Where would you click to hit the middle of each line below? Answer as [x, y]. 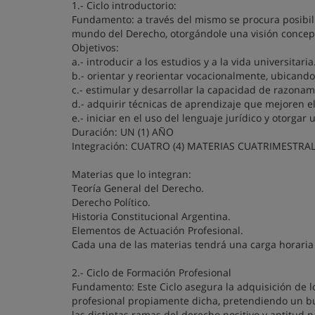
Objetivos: [95, 47]
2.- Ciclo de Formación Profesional [152, 272]
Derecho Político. [111, 202]
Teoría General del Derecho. [138, 188]
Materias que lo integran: [131, 174]
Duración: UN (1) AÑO [123, 132]
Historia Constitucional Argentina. [151, 216]
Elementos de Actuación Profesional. [157, 230]
